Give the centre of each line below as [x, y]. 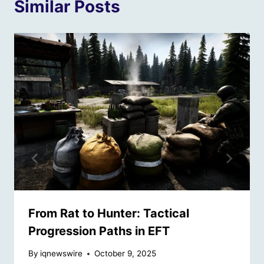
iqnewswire [62, 254]
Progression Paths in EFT [99, 231]
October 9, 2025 [126, 254]
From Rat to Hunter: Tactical [109, 213]
